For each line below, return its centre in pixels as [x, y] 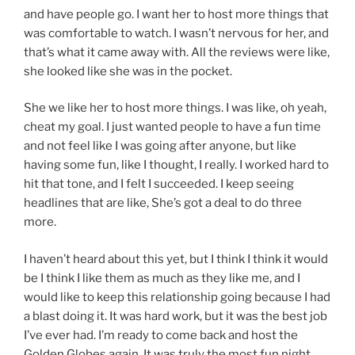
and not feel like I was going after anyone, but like [160, 146]
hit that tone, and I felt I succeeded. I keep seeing [159, 184]
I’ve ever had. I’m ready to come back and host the [161, 335]
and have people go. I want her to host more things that [176, 14]
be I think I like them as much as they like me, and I [162, 278]
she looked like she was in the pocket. [128, 71]
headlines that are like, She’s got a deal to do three [163, 203]
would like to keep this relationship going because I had [177, 297]
